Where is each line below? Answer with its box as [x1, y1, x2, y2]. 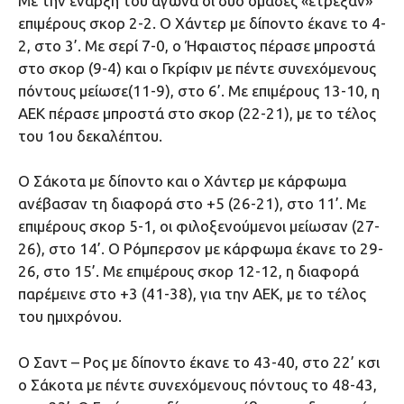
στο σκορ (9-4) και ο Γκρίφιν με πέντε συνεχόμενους [18, 59, 376, 77]
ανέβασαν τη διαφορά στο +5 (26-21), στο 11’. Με [18, 195, 366, 213]
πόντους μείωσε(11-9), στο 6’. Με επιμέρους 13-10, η [18, 81, 380, 99]
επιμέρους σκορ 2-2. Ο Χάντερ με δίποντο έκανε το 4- [18, 14, 386, 32]
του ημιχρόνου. [18, 308, 122, 326]
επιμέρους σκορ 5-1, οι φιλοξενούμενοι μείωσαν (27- [18, 217, 380, 235]
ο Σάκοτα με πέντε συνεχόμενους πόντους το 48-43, [18, 375, 377, 393]
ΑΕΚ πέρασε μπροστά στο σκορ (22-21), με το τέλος [18, 104, 376, 122]
